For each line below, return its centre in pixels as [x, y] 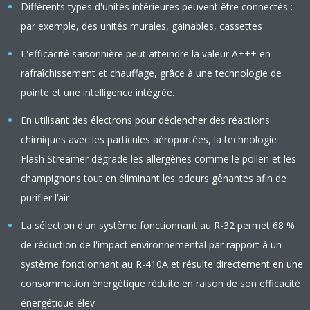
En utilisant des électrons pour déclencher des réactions [145, 120]
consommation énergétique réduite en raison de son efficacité [161, 283]
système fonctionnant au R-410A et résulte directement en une [162, 264]
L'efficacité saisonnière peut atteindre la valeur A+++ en [146, 54]
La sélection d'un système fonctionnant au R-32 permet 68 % [158, 225]
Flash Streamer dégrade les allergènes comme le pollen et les [158, 159]
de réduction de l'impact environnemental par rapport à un [151, 245]
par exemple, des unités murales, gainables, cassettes [142, 26]
